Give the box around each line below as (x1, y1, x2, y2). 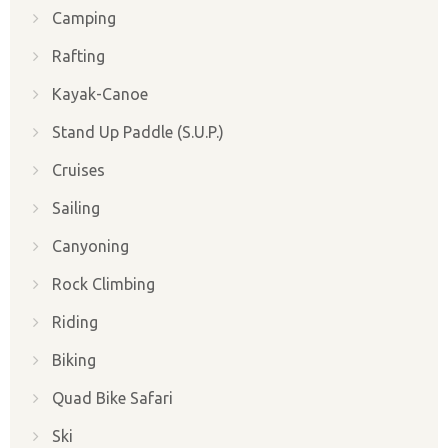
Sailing (52, 198, 100, 217)
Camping (52, 8, 116, 27)
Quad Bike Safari (52, 388, 173, 407)
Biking (52, 350, 96, 369)
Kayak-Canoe (52, 84, 148, 103)
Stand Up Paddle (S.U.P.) (52, 122, 224, 141)
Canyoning (52, 236, 129, 255)
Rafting (52, 46, 105, 65)
